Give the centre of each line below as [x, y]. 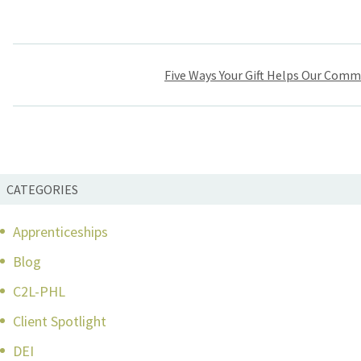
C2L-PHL [39, 292]
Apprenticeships [60, 232]
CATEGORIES [42, 190]
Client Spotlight [60, 322]
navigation [79, 86]
